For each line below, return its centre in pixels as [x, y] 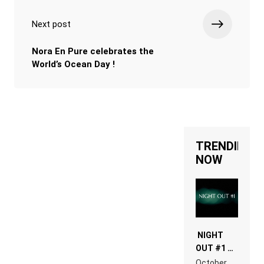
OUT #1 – [214, 248]
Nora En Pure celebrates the [93, 52]
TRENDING [225, 146]
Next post [51, 24]
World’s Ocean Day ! [73, 65]
